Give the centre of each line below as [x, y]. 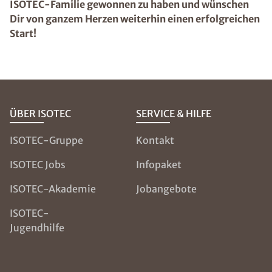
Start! [23, 33]
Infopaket [158, 165]
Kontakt [155, 140]
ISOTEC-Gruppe [46, 140]
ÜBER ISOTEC [40, 114]
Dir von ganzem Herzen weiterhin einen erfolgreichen [135, 19]
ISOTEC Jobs [38, 165]
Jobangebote [166, 189]
